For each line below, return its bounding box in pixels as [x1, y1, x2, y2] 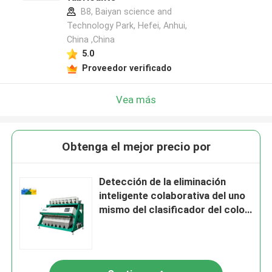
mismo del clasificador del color [99, 203, 250, 216]
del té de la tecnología [99, 217, 202, 230]
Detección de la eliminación [99, 175, 226, 188]
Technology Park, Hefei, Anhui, [66, 21, 187, 31]
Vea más [116, 93, 156, 106]
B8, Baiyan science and [78, 7, 172, 17]
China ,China [66, 35, 115, 45]
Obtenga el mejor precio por [61, 140, 211, 154]
